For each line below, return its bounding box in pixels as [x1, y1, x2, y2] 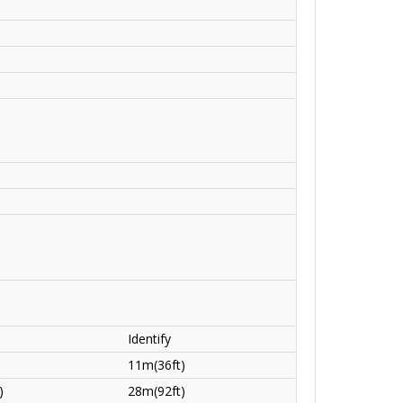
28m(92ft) [128, 382, 185, 400]
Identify [128, 330, 171, 348]
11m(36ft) [128, 356, 185, 374]
